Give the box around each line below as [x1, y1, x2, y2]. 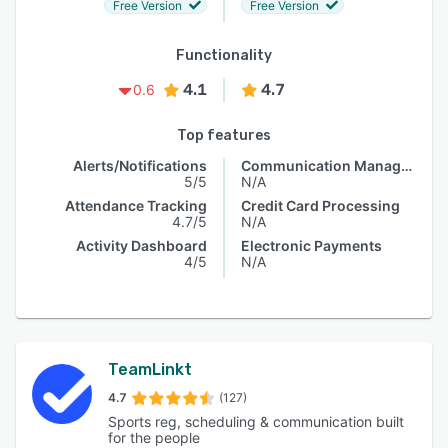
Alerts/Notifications [73, 157, 207, 174]
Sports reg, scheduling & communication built [108, 413, 404, 430]
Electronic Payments [241, 237, 382, 254]
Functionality [176, 47, 272, 64]
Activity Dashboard [76, 237, 207, 254]
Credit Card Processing [241, 197, 400, 214]
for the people [108, 429, 200, 446]
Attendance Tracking [65, 197, 207, 214]
